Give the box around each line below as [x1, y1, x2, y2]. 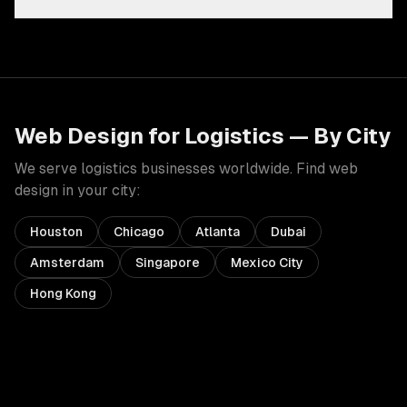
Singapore [135, 255, 200, 270]
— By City [284, 124, 391, 148]
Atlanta [195, 224, 240, 239]
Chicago [114, 224, 164, 239]
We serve [15, 160, 81, 177]
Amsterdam [30, 255, 104, 270]
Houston [30, 224, 83, 239]
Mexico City [231, 255, 303, 270]
